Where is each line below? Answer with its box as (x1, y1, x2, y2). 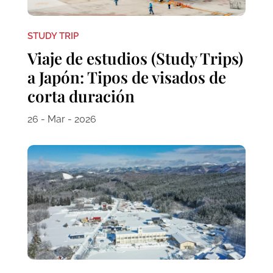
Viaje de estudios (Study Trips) (27, 48, 243, 69)
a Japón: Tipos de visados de (27, 66, 226, 88)
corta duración (27, 85, 135, 107)
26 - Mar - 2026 (27, 113, 96, 126)
